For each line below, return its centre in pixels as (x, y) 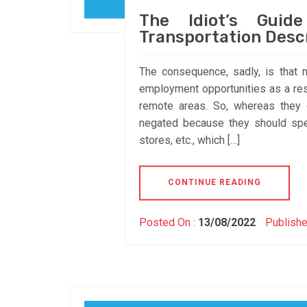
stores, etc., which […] (189, 140)
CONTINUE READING (214, 183)
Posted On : (169, 223)
